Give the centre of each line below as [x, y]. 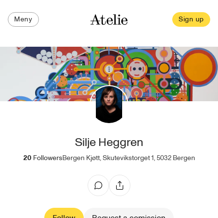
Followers [47, 158]
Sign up [191, 19]
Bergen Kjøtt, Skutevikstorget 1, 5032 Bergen [128, 158]
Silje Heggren [109, 142]
